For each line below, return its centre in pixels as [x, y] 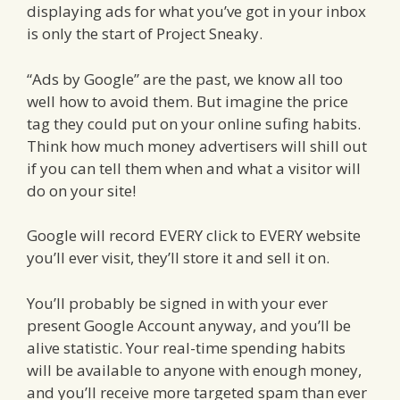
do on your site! [81, 190]
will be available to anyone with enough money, [194, 370]
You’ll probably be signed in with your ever [177, 303]
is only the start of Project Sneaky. [145, 34]
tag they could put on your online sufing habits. [194, 123]
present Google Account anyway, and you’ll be [189, 325]
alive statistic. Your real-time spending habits [186, 347]
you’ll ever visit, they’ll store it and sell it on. [178, 258]
